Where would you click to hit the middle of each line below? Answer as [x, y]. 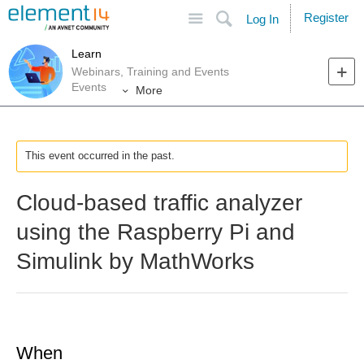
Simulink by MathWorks [135, 261]
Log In [262, 19]
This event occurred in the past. [100, 156]
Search [285, 11]
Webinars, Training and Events [150, 71]
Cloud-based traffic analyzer [159, 203]
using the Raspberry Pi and [156, 232]
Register [326, 17]
